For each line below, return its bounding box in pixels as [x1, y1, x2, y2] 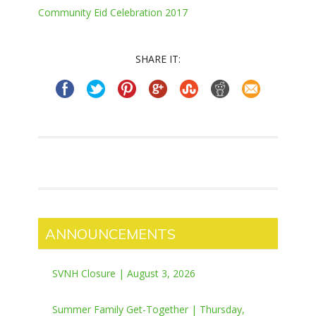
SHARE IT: [135, 52, 181, 66]
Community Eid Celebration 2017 [38, 6, 188, 20]
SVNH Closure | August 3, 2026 [52, 267, 195, 281]
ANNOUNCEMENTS [45, 225, 176, 243]
